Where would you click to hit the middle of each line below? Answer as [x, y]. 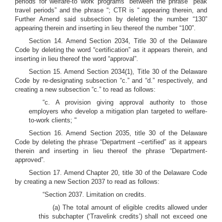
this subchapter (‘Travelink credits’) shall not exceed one [123, 216]
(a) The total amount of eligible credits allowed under [130, 207]
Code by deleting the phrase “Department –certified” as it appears [111, 142]
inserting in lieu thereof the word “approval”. [77, 59]
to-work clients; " [53, 120]
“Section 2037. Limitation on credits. [94, 194]
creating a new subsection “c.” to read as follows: [85, 89]
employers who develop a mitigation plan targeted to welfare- [118, 111]
